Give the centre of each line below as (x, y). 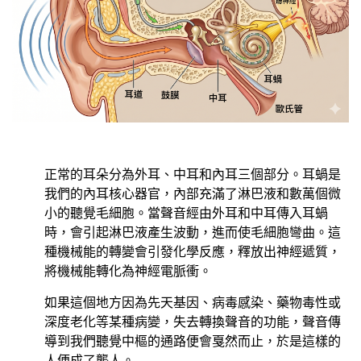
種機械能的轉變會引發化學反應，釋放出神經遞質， (193, 252)
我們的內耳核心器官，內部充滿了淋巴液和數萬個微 (193, 194)
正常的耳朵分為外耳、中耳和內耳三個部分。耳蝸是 (193, 174)
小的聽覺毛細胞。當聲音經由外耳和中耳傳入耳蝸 (186, 213)
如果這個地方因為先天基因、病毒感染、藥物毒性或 (193, 302)
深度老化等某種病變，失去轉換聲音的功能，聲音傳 (193, 321)
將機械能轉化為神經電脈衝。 (128, 271)
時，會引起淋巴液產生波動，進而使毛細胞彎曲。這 (193, 232)
